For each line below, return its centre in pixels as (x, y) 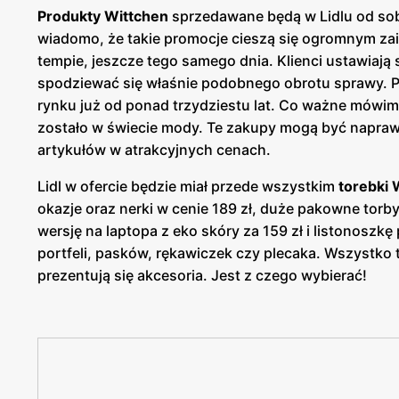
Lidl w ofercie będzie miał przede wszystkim (186, 186)
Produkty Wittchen (103, 16)
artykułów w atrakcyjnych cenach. (154, 149)
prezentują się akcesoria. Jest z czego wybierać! (202, 275)
